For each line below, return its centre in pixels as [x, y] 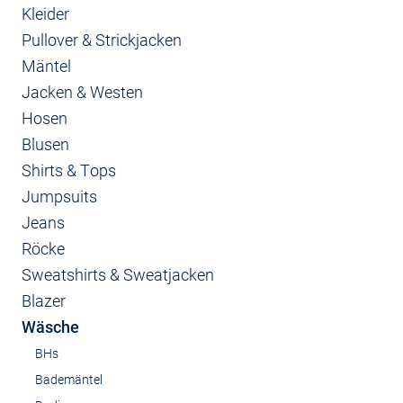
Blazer [44, 301]
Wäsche [50, 327]
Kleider [45, 14]
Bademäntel [69, 380]
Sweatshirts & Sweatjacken [118, 275]
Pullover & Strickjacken [102, 40]
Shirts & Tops [69, 170]
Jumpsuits [59, 197]
